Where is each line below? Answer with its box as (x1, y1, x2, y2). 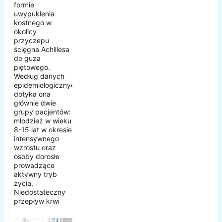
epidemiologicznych (14, 80, 79, 89)
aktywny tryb (14, 169, 57, 178)
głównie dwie (14, 98, 56, 107)
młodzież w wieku (14, 116, 71, 125)
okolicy (14, 27, 37, 36)
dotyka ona (14, 89, 51, 98)
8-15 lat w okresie (14, 125, 72, 134)
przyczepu (14, 36, 49, 45)
